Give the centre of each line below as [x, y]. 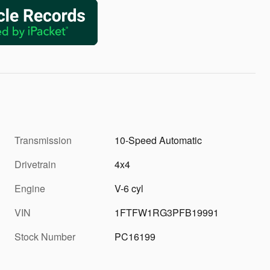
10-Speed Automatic [159, 140]
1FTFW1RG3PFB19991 [167, 212]
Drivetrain [35, 164]
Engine [30, 188]
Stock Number [45, 236]
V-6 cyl [129, 188]
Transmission [43, 140]
